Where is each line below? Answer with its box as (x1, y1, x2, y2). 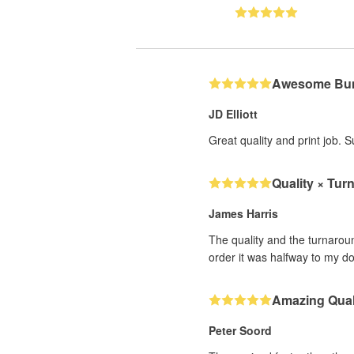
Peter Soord (209, 322, 272, 338)
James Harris (209, 205, 278, 221)
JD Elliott (209, 106, 258, 122)
